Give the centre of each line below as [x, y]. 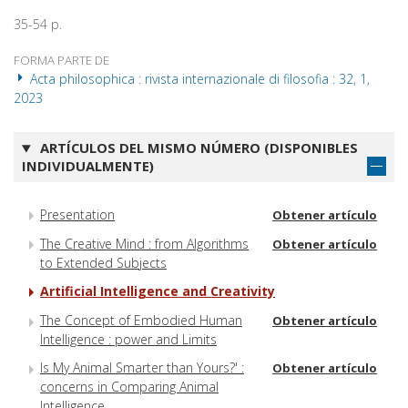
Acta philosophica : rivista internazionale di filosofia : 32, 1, [198, 79]
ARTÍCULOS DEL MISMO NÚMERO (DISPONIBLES [197, 148]
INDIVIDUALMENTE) [88, 166]
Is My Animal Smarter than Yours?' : [142, 368]
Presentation [77, 214]
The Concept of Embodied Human [141, 321]
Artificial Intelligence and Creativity [158, 291]
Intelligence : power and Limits [128, 340]
